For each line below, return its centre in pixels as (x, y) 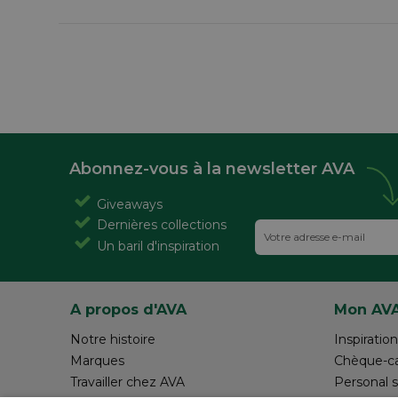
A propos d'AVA (128, 309)
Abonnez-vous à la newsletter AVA (212, 169)
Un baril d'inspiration (158, 246)
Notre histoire (113, 339)
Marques (97, 360)
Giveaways (130, 204)
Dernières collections (162, 225)
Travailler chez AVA (127, 382)
